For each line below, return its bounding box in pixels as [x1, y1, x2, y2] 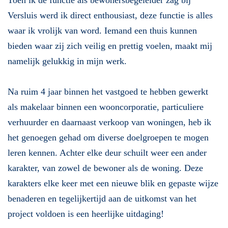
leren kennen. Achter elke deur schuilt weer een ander [8, 148, 207, 158]
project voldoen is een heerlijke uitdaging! [8, 209, 164, 219]
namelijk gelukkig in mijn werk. [8, 56, 129, 66]
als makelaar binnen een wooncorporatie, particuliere [8, 102, 204, 112]
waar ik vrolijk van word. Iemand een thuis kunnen [8, 25, 197, 36]
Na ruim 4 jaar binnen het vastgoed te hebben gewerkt [8, 87, 208, 97]
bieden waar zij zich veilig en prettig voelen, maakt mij [8, 41, 212, 51]
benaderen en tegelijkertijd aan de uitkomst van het [8, 193, 196, 204]
